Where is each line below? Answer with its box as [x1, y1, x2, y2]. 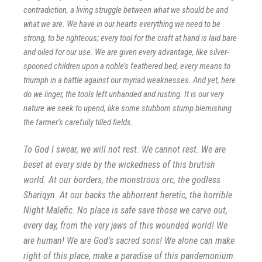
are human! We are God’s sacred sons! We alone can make [23, 235, 235, 246]
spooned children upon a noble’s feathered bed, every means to [23, 60, 230, 71]
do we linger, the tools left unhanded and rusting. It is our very [23, 88, 224, 99]
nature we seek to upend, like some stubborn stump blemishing [23, 102, 232, 113]
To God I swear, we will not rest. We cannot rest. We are [23, 144, 226, 155]
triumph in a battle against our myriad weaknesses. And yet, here [23, 74, 236, 85]
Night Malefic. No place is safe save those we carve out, [23, 205, 227, 216]
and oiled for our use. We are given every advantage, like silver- [23, 46, 229, 57]
